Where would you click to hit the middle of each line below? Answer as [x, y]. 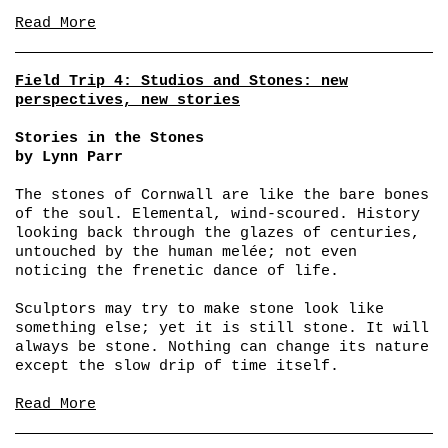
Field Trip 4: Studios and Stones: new [181, 81]
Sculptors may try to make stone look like [199, 309]
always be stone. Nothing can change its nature [222, 347]
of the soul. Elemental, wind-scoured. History [217, 214]
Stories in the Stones [109, 138]
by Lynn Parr [69, 157]
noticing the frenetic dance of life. [177, 271]
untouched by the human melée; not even [186, 252]
